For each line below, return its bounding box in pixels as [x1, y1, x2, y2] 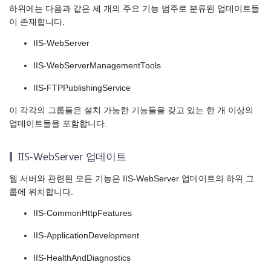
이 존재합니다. [9, 17, 65, 27]
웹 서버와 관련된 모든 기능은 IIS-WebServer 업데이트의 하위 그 [9, 174, 254, 183]
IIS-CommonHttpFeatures [33, 209, 132, 218]
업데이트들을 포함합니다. [9, 119, 107, 129]
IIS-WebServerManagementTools [33, 61, 161, 71]
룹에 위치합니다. [9, 187, 73, 197]
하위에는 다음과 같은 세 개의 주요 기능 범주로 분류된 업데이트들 [9, 4, 260, 13]
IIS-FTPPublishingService [33, 83, 131, 93]
